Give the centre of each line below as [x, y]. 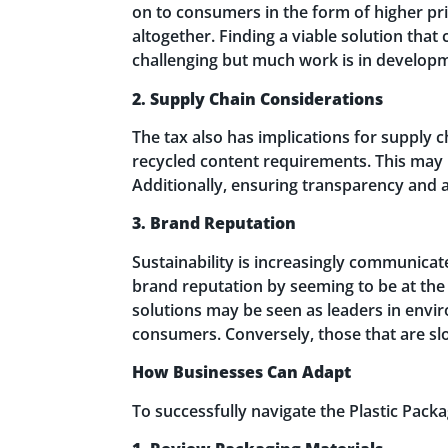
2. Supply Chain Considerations [257, 98]
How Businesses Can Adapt [241, 372]
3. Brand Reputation [214, 223]
